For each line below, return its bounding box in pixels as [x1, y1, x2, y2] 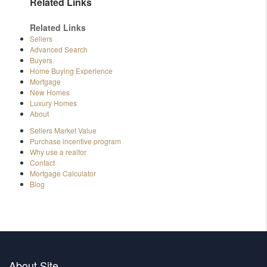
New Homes [30, 86, 70, 97]
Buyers [30, 54, 52, 65]
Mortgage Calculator [30, 167, 96, 178]
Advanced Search [30, 44, 88, 54]
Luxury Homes [30, 97, 77, 108]
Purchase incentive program [30, 135, 121, 146]
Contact [30, 157, 55, 167]
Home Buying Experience [30, 65, 113, 76]
